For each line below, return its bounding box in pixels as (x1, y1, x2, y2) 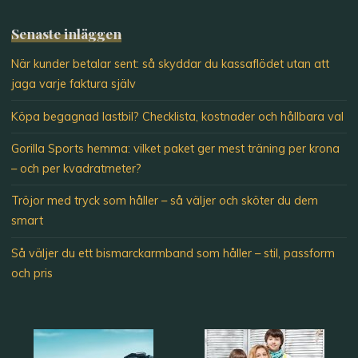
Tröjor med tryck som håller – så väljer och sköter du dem (11, 193, 319, 209)
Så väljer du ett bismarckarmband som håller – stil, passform (11, 245, 336, 261)
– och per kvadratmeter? (11, 161, 142, 177)
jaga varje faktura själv (11, 77, 137, 92)
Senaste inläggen (11, 23, 122, 42)
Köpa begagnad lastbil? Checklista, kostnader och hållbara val (11, 109, 344, 124)
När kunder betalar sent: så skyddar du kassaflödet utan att (11, 57, 330, 72)
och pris (11, 265, 54, 280)
